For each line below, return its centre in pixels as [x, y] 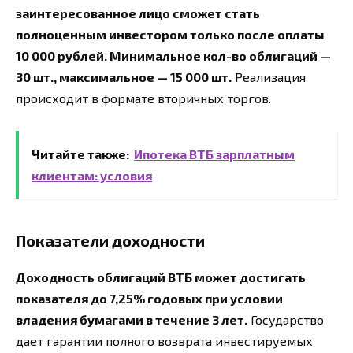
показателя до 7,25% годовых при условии [149, 298]
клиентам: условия [92, 175]
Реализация [269, 77]
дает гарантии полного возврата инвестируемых [164, 340]
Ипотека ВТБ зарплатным [214, 154]
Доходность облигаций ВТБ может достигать [161, 277]
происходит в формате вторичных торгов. [143, 98]
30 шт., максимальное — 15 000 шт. [124, 77]
